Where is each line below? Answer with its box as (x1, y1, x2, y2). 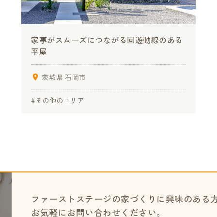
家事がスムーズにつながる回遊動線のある (31, 34, 183, 46)
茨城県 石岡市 (42, 72, 86, 82)
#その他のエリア (31, 95, 84, 106)
